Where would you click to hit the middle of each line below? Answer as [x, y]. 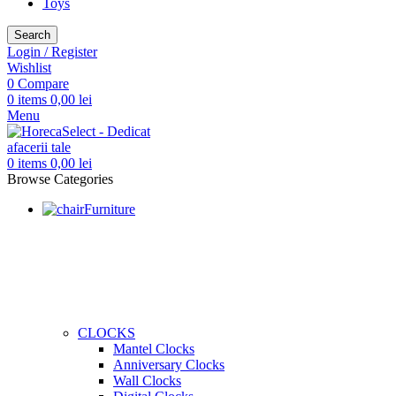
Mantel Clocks [154, 349]
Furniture [110, 209]
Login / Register [52, 52]
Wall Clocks [147, 381]
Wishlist [29, 68]
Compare [43, 84]
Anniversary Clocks [169, 365]
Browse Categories [60, 179]
